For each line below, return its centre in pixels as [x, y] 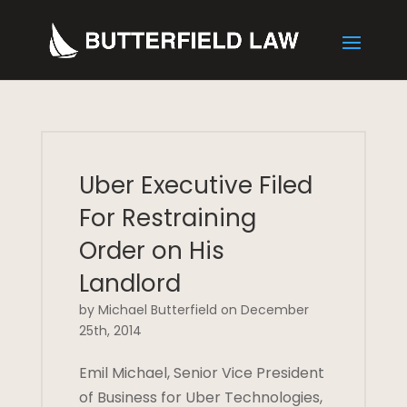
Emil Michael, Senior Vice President [201, 373]
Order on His [151, 251]
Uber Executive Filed [195, 185]
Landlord [129, 283]
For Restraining [167, 218]
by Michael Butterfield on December [194, 310]
